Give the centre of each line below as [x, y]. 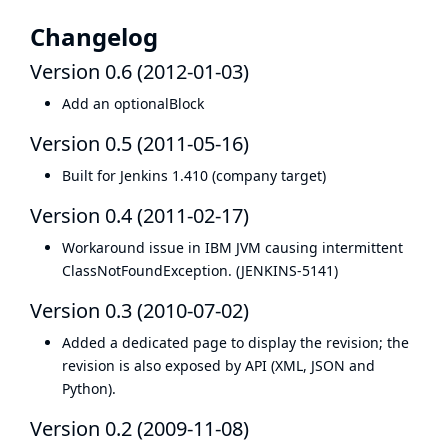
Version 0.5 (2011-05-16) [139, 144]
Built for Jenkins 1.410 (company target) [194, 176]
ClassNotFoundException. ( [151, 271]
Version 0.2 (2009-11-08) [139, 429]
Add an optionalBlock [133, 104]
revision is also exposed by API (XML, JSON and [218, 366]
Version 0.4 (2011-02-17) [139, 216]
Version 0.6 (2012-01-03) [139, 72]
